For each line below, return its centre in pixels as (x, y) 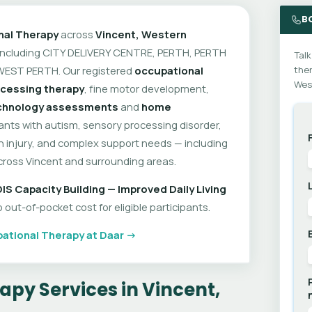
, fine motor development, (146, 88)
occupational (169, 70)
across (77, 34)
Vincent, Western (141, 34)
